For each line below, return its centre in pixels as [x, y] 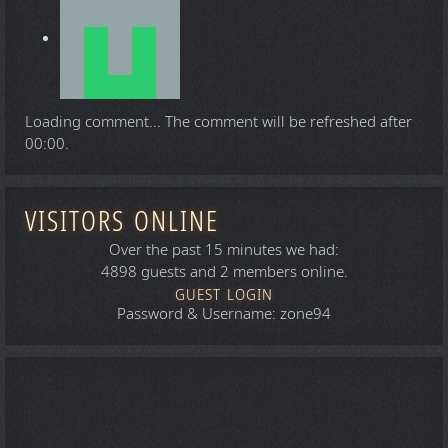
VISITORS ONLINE [122, 221]
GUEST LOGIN [224, 294]
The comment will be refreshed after [288, 121]
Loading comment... [95, 121]
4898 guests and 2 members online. [224, 271]
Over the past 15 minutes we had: [224, 249]
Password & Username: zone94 [224, 313]
